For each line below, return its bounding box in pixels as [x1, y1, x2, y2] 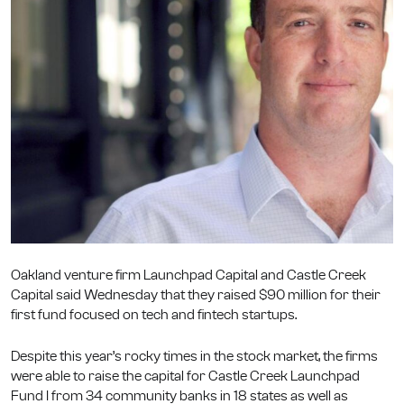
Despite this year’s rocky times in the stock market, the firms [11, 348, 378, 363]
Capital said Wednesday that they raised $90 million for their [11, 287, 381, 302]
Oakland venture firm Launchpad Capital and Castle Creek [11, 267, 366, 282]
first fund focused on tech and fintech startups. [11, 307, 297, 322]
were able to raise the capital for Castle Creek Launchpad [11, 368, 360, 383]
